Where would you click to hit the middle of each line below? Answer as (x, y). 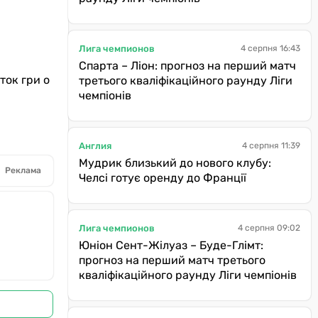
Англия (95, 146)
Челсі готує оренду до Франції (163, 178)
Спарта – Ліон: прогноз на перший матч (187, 66)
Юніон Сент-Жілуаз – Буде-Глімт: (171, 245)
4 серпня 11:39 (271, 146)
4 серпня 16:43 (270, 48)
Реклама (23, 171)
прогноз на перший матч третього (172, 260)
